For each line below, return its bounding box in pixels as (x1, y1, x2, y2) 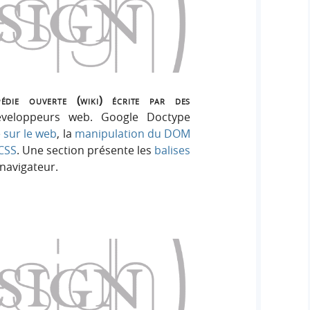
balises (154, 143, 191, 158)
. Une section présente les (16, 143, 155, 158)
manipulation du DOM (74, 126, 191, 142)
